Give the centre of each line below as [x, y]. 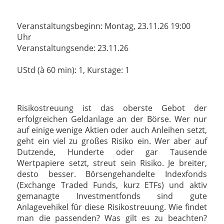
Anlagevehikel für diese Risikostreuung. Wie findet [112, 207]
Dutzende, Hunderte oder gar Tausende [112, 152]
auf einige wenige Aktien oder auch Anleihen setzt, [112, 130]
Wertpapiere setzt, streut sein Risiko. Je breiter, [112, 163]
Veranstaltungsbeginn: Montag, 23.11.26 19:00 [104, 26]
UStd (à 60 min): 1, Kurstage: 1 [73, 70]
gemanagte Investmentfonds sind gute [112, 196]
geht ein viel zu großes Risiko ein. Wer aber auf [112, 141]
